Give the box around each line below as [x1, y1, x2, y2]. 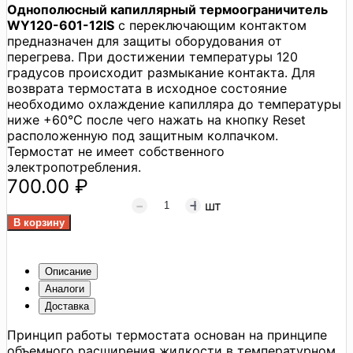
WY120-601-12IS [7, 17, 114, 33]
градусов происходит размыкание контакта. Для [7, 64, 315, 80]
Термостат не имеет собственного [7, 143, 225, 159]
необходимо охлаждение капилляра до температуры [7, 95, 341, 112]
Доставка [45, 299, 89, 312]
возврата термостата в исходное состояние [7, 80, 287, 96]
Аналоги [45, 282, 84, 295]
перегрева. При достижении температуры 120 [7, 48, 298, 65]
